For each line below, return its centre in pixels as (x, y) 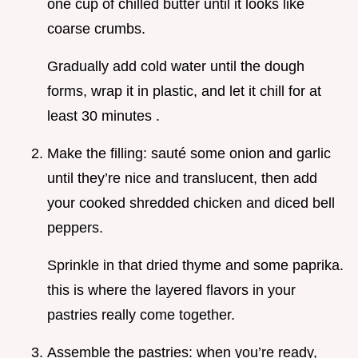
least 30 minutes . (103, 116)
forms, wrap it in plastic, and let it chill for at (184, 91)
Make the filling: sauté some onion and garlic (189, 154)
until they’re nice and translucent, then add (182, 179)
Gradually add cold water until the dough (176, 67)
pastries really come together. (141, 315)
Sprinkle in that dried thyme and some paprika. (195, 266)
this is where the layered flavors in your (171, 290)
